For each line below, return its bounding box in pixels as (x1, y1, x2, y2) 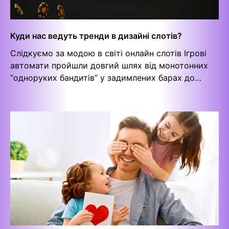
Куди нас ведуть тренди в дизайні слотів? (10, 31, 182, 41)
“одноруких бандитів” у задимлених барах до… (10, 73, 201, 83)
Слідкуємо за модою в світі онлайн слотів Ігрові (10, 48, 207, 59)
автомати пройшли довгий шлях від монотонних (10, 60, 208, 71)
